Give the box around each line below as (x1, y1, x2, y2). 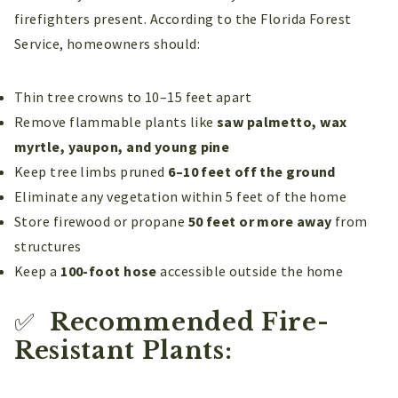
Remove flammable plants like (14, 112, 217, 131)
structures (14, 236, 82, 255)
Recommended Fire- (43, 306, 330, 337)
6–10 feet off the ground (168, 162, 336, 180)
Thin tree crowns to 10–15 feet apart (14, 87, 252, 106)
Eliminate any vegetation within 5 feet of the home (14, 187, 347, 205)
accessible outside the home (156, 261, 344, 280)
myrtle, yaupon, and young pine (14, 137, 230, 155)
